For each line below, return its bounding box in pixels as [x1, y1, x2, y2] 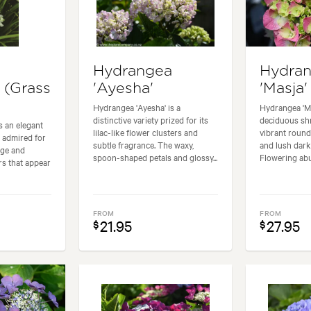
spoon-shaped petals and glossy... [92, 150, 217, 163]
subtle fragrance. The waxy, [92, 137, 194, 151]
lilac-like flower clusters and [92, 125, 198, 138]
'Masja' [260, 81, 308, 96]
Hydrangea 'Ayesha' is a [92, 100, 180, 113]
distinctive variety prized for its [92, 112, 208, 126]
